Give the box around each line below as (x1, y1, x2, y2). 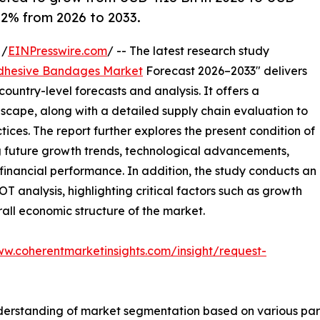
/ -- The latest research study (107, 44, 269, 59)
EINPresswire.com (8, 44, 107, 59)
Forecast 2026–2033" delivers (143, 64, 307, 79)
